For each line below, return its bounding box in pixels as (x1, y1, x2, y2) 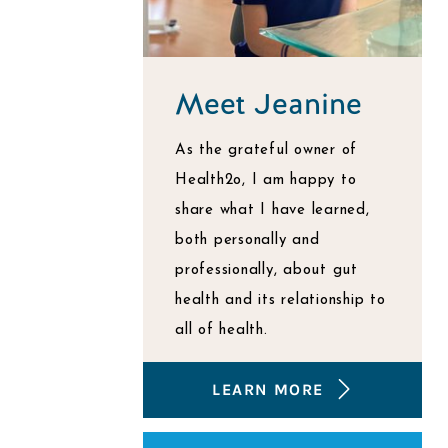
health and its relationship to (175, 293, 386, 308)
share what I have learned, (175, 203, 370, 218)
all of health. (175, 323, 268, 338)
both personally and (175, 233, 320, 248)
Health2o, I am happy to (175, 173, 357, 188)
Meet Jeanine (175, 85, 362, 123)
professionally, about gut (175, 263, 358, 278)
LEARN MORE (212, 380, 324, 399)
